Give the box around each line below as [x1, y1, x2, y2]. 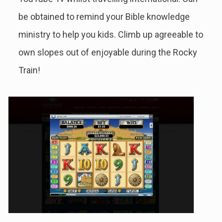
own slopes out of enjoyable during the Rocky [18, 47, 197, 57]
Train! [18, 65, 40, 75]
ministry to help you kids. [18, 29, 118, 40]
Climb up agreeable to [117, 29, 203, 40]
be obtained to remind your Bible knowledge [18, 11, 190, 22]
